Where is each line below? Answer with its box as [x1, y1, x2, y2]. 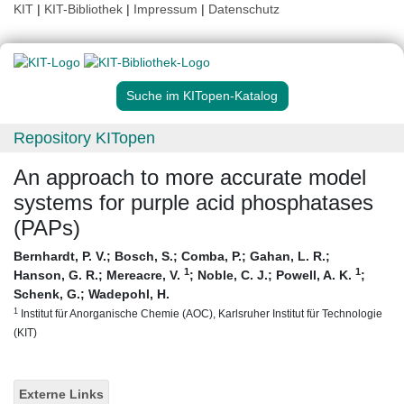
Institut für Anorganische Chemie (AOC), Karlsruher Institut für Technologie [18, 308, 382, 320]
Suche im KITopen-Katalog [126, 88, 278, 104]
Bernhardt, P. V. [14, 249, 106, 264]
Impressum [133, 2, 197, 16]
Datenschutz [208, 2, 280, 16]
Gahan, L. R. [250, 249, 326, 264]
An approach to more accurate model [14, 165, 366, 190]
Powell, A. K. [276, 268, 355, 283]
